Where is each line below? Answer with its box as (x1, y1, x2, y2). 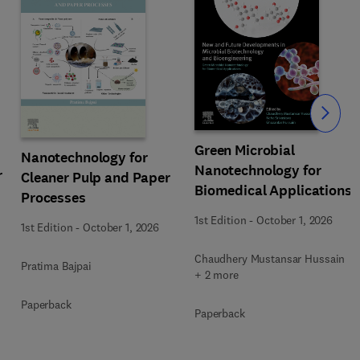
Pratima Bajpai (21, 259, 92, 273)
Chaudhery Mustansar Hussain (194, 251, 346, 266)
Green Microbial (194, 140, 295, 160)
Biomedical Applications (194, 180, 352, 200)
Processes (21, 188, 86, 207)
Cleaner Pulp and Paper (21, 168, 170, 187)
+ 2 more (194, 267, 239, 282)
